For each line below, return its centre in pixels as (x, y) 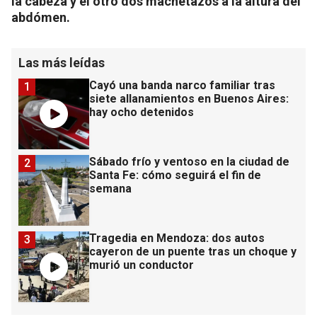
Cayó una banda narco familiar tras (182, 85)
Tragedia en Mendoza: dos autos (177, 238)
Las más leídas (62, 62)
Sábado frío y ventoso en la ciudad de (189, 161)
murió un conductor (142, 265)
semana (110, 188)
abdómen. (41, 17)
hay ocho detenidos (142, 112)
